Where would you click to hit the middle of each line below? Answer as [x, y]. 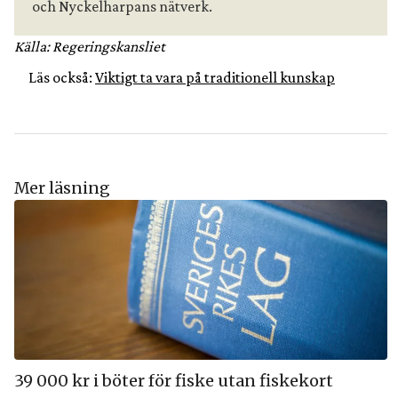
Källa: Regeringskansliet [90, 47]
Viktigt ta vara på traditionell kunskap [215, 78]
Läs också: [62, 78]
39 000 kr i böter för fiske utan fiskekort [174, 381]
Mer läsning [62, 189]
